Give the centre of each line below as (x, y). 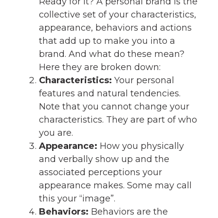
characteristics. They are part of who (118, 119)
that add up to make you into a (107, 41)
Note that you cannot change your (114, 106)
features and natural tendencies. (110, 93)
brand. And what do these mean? (112, 54)
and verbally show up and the (104, 159)
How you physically (141, 146)
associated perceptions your (100, 172)
